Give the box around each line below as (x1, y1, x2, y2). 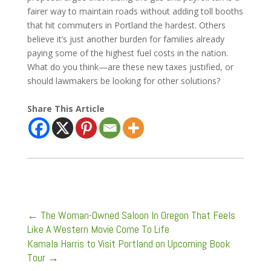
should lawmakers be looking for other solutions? (27, 74, 220, 87)
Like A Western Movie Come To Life (27, 221, 169, 236)
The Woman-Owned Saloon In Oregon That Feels (40, 207, 235, 222)
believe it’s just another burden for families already (27, 33, 224, 45)
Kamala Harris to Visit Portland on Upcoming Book (27, 236, 230, 250)
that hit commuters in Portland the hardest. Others (27, 19, 226, 31)
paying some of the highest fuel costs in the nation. (27, 47, 228, 59)
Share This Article (27, 102, 105, 114)
